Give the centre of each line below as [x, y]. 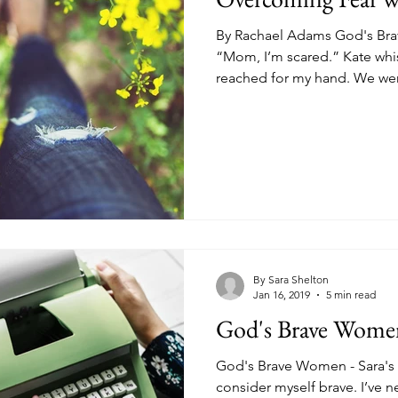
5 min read [351, 295]
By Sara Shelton [291, 280]
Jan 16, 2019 [282, 295]
